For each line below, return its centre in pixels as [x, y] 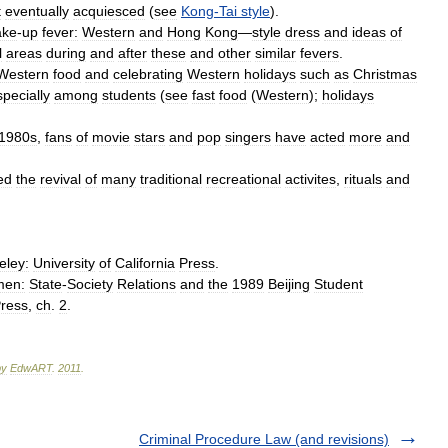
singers [248, 137]
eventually [37, 11]
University [64, 263]
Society [90, 284]
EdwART [31, 368]
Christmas [385, 74]
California [145, 263]
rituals [363, 179]
